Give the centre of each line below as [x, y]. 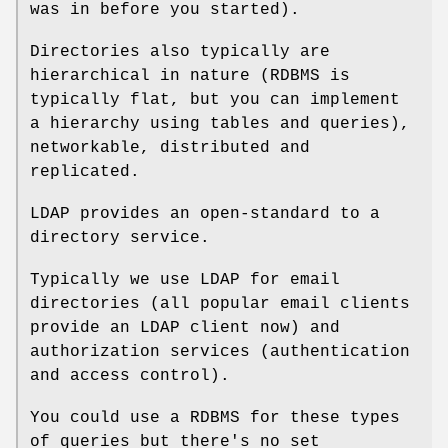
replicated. [85, 172]
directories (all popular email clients [220, 304]
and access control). [130, 376]
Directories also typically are [180, 52]
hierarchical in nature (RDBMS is [190, 76]
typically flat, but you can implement [215, 100]
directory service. [120, 238]
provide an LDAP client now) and [185, 328]
